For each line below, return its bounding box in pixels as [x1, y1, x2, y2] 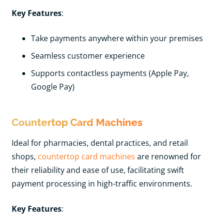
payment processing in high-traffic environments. [12, 178, 192, 189]
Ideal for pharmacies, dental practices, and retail [12, 137, 188, 148]
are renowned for [135, 151, 201, 162]
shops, [12, 151, 38, 162]
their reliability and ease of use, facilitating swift [12, 164, 184, 175]
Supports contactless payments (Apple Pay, [31, 67, 189, 78]
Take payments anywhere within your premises [31, 32, 203, 44]
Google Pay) [31, 81, 75, 92]
